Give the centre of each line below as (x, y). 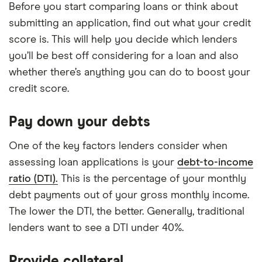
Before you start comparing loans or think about (123, 7)
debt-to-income (215, 163)
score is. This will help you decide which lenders (123, 40)
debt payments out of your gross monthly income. (129, 195)
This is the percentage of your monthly (152, 179)
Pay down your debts (80, 122)
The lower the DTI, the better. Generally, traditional (127, 212)
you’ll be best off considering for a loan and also (124, 56)
